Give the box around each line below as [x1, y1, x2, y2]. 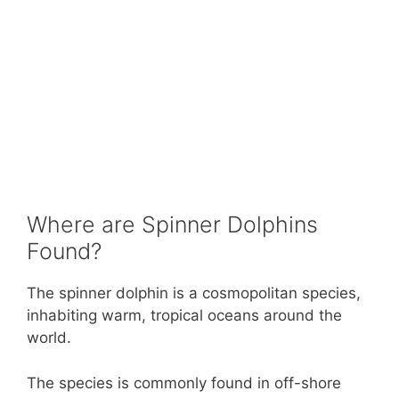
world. [27, 329, 71, 347]
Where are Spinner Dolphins [27, 211, 318, 239]
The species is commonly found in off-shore [27, 373, 341, 392]
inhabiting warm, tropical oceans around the [27, 306, 342, 325]
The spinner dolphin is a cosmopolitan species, [27, 284, 361, 303]
